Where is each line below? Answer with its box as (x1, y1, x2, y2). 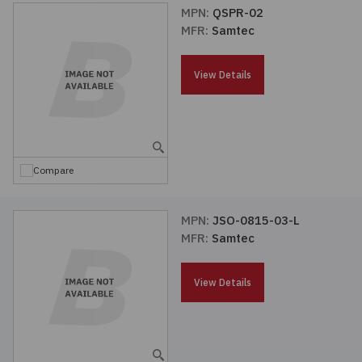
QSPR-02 (213, 5, 263, 20)
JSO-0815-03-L (213, 213, 299, 228)
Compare (33, 164, 74, 176)
